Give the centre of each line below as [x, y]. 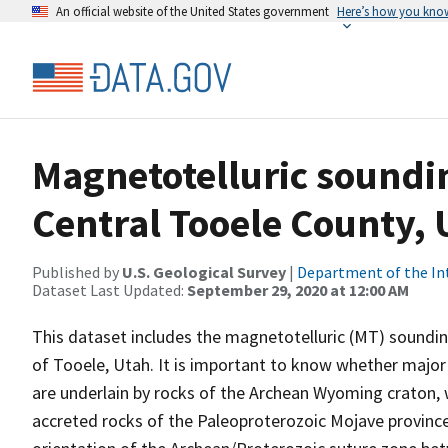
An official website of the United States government [192, 11]
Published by [77, 272]
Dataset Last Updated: [109, 290]
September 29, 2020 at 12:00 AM [298, 290]
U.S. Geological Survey [204, 272]
